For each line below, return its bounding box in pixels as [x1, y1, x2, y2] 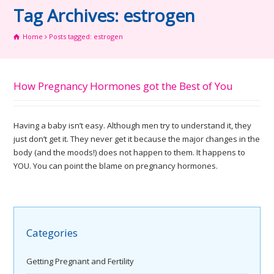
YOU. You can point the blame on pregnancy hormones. [13, 160, 218, 171]
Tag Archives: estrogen [13, 4, 196, 27]
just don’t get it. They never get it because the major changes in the [13, 133, 261, 144]
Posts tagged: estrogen [49, 32, 124, 41]
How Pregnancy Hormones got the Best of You [13, 79, 234, 93]
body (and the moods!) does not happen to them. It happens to [13, 147, 246, 158]
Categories [26, 226, 78, 240]
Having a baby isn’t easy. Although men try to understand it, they [13, 120, 252, 131]
